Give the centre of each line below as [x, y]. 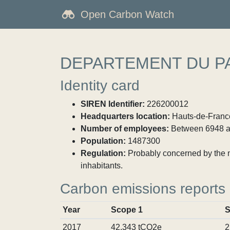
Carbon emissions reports [143, 189]
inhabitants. [102, 166]
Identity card [100, 85]
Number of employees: [125, 129]
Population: [103, 141]
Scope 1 [127, 210]
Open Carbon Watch [127, 14]
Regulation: [103, 153]
